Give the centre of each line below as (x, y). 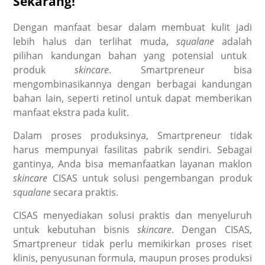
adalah (237, 41)
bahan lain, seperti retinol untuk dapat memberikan (132, 98)
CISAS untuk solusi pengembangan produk (152, 178)
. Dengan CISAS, (212, 229)
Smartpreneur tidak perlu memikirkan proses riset (132, 243)
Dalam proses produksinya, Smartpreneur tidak (132, 135)
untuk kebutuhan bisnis (75, 229)
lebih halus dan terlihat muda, (95, 41)
